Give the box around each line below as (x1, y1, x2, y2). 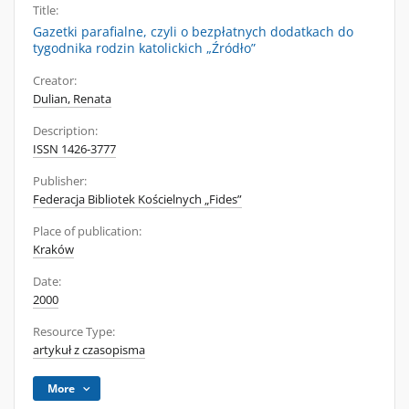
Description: (33, 123, 98, 139)
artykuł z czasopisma (33, 342, 145, 358)
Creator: (33, 73, 77, 89)
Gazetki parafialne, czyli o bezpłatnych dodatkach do (33, 23, 353, 40)
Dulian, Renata (33, 91, 111, 107)
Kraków (33, 242, 74, 257)
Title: (33, 3, 58, 18)
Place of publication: (33, 224, 142, 239)
